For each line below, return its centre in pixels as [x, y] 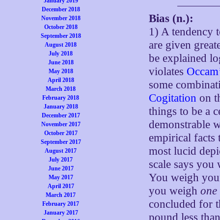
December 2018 [61, 9]
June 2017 [61, 168]
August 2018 [61, 45]
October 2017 [61, 133]
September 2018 [61, 36]
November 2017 [61, 124]
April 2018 [61, 80]
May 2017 [61, 177]
